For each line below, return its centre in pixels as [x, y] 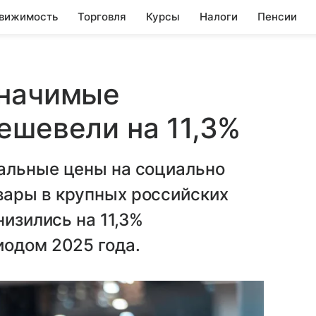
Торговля [102, 17]
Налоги [219, 17]
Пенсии [277, 17]
